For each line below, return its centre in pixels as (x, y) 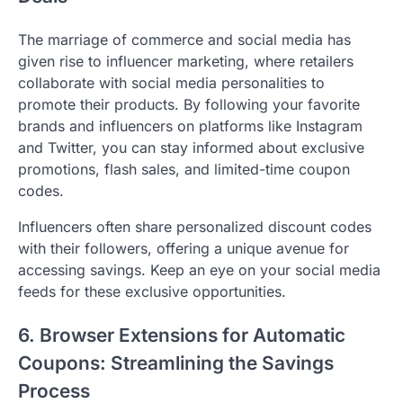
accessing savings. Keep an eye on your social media (199, 269)
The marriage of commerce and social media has (184, 39)
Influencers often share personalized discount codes (195, 226)
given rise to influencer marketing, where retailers (186, 61)
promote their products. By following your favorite (189, 104)
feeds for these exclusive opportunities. (152, 291)
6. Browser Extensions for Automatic (182, 335)
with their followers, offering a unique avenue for (184, 248)
